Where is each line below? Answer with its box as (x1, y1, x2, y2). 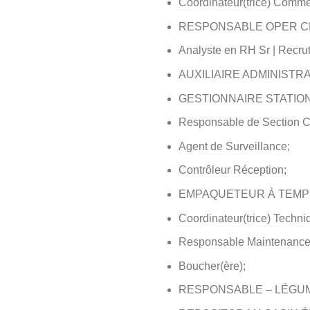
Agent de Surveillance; (178, 140, 290, 152)
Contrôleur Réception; (178, 164, 286, 176)
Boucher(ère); (178, 259, 246, 272)
